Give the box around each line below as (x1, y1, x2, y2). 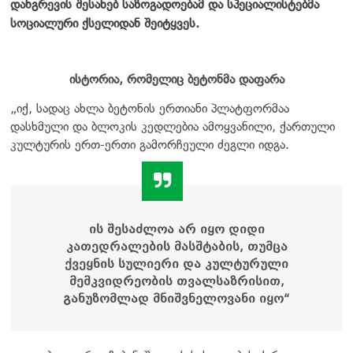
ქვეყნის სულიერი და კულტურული (65, 256, 288, 271)
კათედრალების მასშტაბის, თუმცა (65, 239, 288, 254)
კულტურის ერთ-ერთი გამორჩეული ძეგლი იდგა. (10, 136, 289, 152)
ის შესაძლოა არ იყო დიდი (88, 221, 265, 236)
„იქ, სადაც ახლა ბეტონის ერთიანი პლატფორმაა (10, 100, 289, 116)
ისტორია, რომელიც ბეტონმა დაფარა (69, 71, 284, 87)
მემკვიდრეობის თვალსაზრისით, (69, 273, 284, 288)
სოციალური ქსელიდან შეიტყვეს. (10, 15, 199, 31)
